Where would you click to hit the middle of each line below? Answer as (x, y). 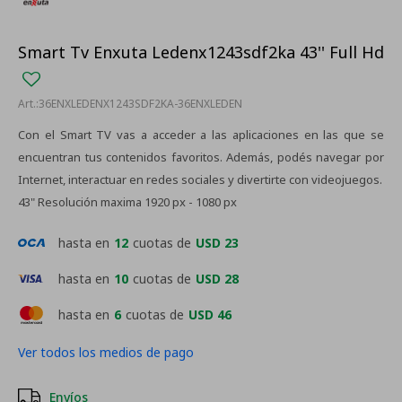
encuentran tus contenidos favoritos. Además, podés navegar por (201, 157)
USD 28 (217, 279)
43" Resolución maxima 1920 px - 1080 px (127, 202)
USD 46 (210, 315)
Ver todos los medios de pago (106, 352)
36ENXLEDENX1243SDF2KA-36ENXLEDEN (140, 104)
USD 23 (217, 243)
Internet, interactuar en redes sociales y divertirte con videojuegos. (200, 179)
